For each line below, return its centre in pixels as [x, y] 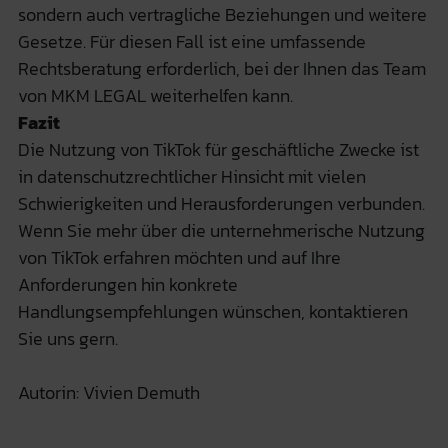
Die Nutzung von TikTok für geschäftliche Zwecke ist [218, 149]
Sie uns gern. [67, 338]
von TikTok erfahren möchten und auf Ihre [179, 257]
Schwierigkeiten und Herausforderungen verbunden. [221, 203]
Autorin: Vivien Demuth [108, 392]
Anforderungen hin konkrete [127, 284]
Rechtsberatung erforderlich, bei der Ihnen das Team [221, 68]
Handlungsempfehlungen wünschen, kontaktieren [212, 311]
